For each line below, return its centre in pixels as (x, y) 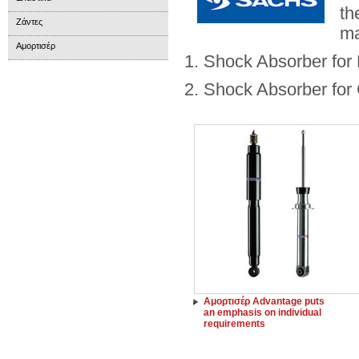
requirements (234, 324)
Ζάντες (29, 22)
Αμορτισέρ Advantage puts (264, 301)
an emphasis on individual (262, 313)
